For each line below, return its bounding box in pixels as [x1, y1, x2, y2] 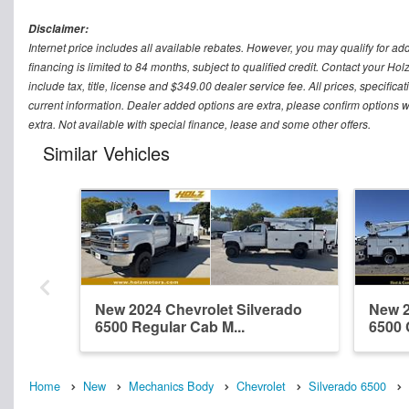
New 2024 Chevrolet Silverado [95, 299, 302, 320]
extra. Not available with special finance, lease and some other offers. [28, 116, 371, 132]
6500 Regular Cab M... [95, 316, 245, 338]
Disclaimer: [28, 21, 89, 37]
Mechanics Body [129, 377, 214, 395]
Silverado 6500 [309, 377, 386, 395]
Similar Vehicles [43, 140, 170, 167]
